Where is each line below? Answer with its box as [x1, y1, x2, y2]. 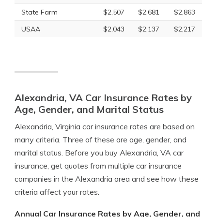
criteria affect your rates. [15, 187, 99, 197]
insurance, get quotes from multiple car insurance [15, 161, 182, 170]
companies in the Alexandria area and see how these [15, 174, 199, 184]
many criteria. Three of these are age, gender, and [15, 135, 186, 144]
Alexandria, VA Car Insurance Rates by [15, 92, 192, 104]
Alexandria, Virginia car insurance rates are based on [15, 122, 195, 131]
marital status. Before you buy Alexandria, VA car [15, 148, 184, 157]
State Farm [21, 8, 58, 16]
